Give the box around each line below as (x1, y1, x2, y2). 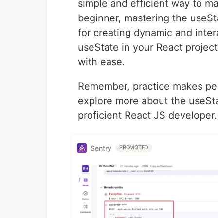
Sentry (91, 144, 111, 152)
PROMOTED (119, 145, 149, 151)
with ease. (78, 56, 125, 68)
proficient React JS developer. (78, 109, 217, 122)
